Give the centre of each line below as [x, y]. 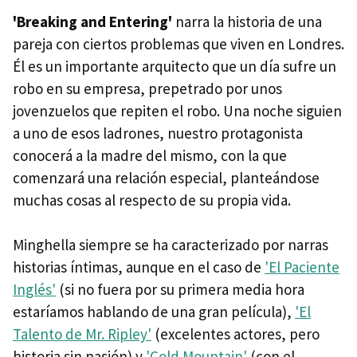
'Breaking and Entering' [92, 22]
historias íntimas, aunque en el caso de [139, 267]
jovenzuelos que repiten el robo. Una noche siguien [177, 111]
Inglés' [34, 289]
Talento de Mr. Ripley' [82, 334]
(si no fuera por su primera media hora [180, 289]
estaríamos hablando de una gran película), [154, 312]
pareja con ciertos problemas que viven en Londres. [178, 44]
